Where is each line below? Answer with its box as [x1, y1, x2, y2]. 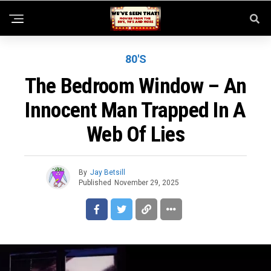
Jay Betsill [90, 168, 125, 177]
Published [78, 178, 111, 187]
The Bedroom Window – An [24, 73, 247, 99]
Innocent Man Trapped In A [25, 97, 246, 123]
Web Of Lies [86, 122, 185, 147]
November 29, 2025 [114, 178, 179, 187]
